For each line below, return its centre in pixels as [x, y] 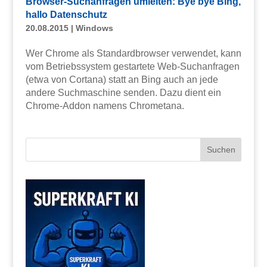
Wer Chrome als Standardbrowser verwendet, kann [133, 54]
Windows [94, 28]
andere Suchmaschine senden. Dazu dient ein [123, 93]
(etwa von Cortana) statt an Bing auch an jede [122, 80]
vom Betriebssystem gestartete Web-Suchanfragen [132, 67]
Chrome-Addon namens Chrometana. [105, 106]
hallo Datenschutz [66, 15]
